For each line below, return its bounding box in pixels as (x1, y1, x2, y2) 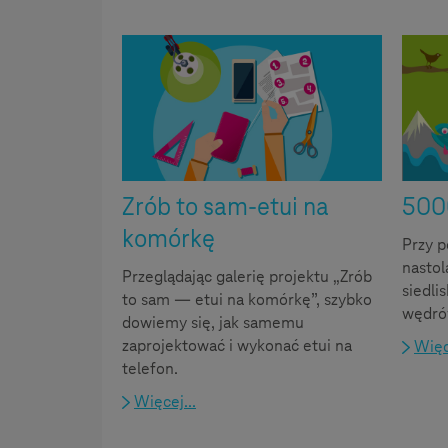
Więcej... (134, 391, 196, 413)
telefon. (122, 358, 178, 380)
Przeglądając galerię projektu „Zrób (122, 266, 372, 288)
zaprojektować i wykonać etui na (122, 335, 352, 357)
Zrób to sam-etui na (122, 191, 329, 223)
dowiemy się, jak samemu (122, 312, 304, 334)
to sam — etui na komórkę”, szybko (122, 289, 372, 311)
